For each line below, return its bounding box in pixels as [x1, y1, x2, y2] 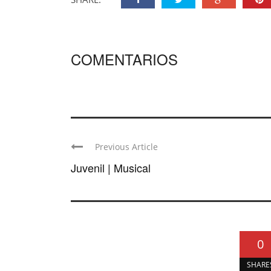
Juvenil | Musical [71, 160, 151, 175]
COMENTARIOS [71, 48, 178, 70]
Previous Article [95, 141, 158, 152]
